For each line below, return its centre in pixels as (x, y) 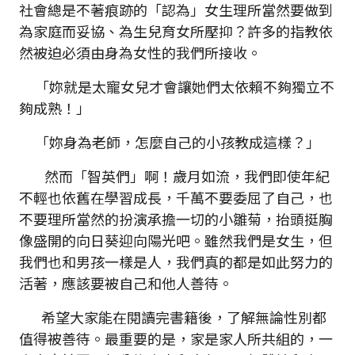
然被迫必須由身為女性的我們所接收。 (140, 53)
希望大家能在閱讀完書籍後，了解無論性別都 (173, 317)
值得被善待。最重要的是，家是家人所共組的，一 (176, 339)
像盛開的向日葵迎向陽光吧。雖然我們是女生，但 (176, 240)
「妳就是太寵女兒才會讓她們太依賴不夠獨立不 (177, 87)
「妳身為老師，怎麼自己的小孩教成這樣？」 (170, 142)
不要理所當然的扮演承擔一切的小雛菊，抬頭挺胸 (176, 219)
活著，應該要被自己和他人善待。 (126, 283)
